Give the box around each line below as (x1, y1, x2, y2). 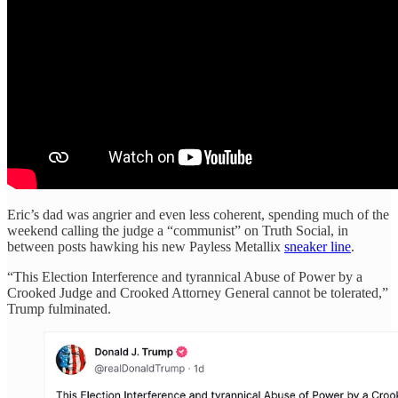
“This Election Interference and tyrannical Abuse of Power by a (7, 268, 362, 284)
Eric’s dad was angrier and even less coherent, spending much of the (7, 206, 389, 222)
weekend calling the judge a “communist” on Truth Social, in (7, 222, 348, 238)
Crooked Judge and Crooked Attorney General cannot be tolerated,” (7, 284, 388, 300)
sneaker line (284, 238, 351, 254)
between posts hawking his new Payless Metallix (7, 238, 284, 254)
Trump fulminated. (7, 300, 111, 316)
